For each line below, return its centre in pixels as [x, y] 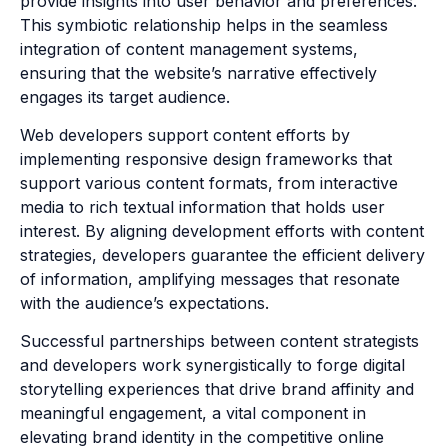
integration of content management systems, [189, 48]
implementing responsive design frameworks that [206, 159]
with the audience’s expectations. [144, 303]
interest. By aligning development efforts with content [222, 231]
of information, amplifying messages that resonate [210, 279]
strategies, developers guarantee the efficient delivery [222, 255]
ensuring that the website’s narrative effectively [198, 72]
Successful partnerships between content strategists [219, 341]
